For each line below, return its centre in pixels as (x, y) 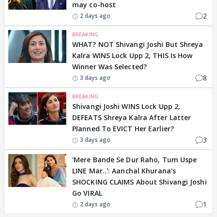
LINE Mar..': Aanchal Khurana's (124, 171)
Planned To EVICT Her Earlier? (123, 129)
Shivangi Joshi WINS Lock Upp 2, (126, 106)
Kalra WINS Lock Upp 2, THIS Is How (132, 55)
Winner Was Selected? (109, 67)
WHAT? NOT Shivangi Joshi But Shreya (138, 44)
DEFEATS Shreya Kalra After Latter (132, 117)
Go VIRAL (87, 193)
